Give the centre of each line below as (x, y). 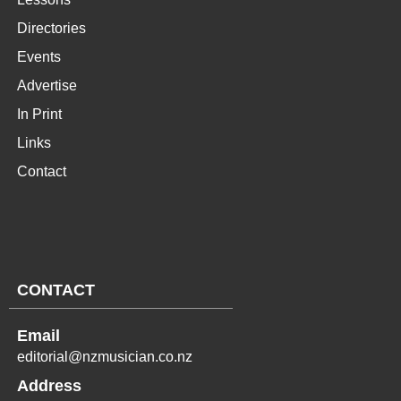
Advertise (47, 86)
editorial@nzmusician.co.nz (105, 357)
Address (49, 386)
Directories (51, 29)
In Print (39, 115)
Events (39, 57)
